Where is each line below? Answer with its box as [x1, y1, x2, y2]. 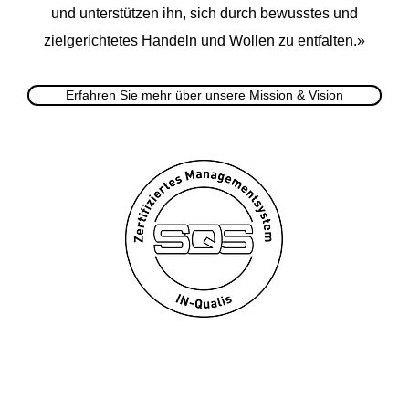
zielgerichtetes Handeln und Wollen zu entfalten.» [44, 33, 366, 48]
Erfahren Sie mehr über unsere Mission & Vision [66, 88, 344, 102]
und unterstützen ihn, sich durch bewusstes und [51, 5, 359, 21]
